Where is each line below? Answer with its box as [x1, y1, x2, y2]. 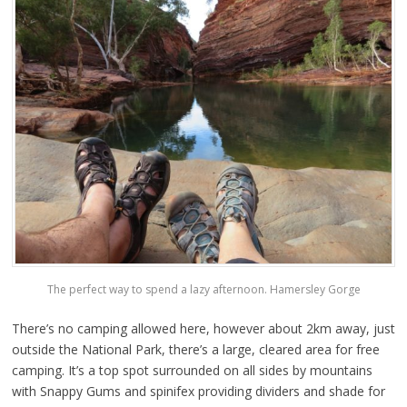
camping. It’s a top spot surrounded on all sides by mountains [11, 362, 372, 380]
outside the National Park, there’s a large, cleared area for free [11, 341, 380, 359]
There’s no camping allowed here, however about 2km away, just [11, 320, 395, 338]
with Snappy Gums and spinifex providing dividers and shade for [11, 382, 385, 401]
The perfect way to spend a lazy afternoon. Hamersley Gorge [46, 282, 361, 298]
